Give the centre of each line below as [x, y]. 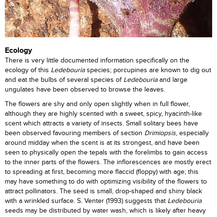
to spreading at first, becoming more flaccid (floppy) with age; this [102, 172]
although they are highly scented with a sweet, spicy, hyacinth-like [103, 114]
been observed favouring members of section [75, 133]
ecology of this [28, 70]
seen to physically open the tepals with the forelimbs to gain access [106, 153]
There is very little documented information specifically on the [97, 61]
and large [172, 80]
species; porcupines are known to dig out [148, 70]
